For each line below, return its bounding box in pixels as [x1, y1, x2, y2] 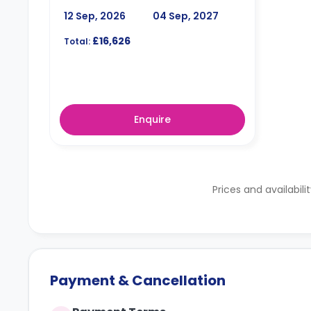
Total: [64, 35, 90, 47]
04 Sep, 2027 [152, 8, 219, 23]
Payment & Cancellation [50, 271, 226, 290]
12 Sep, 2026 [64, 8, 126, 23]
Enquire [134, 112, 171, 126]
